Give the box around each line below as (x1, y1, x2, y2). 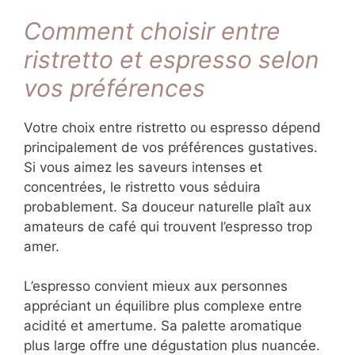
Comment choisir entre (24, 16, 281, 45)
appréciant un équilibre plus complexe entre (24, 298, 302, 315)
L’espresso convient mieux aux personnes (24, 278, 288, 295)
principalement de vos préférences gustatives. (24, 139, 318, 155)
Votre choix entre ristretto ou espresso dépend (24, 119, 321, 136)
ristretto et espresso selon (24, 44, 319, 74)
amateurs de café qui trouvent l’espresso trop (24, 218, 312, 235)
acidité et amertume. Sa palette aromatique (24, 318, 302, 334)
